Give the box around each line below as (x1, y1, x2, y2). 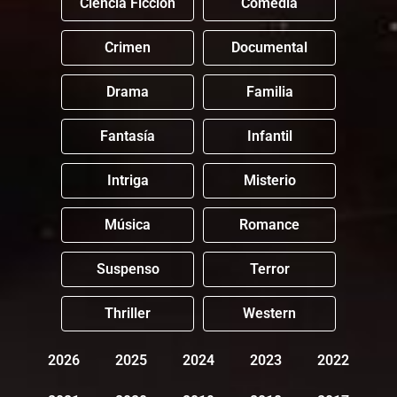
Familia (245, 83, 293, 101)
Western (243, 305, 296, 323)
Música (105, 216, 151, 234)
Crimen (105, 39, 151, 57)
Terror (249, 261, 290, 278)
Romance (239, 216, 300, 234)
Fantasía (100, 128, 155, 145)
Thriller (105, 305, 151, 323)
